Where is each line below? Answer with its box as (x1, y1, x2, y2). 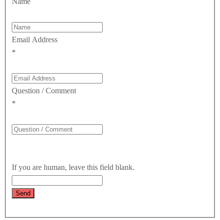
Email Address (12, 35, 57, 44)
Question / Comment (12, 86, 76, 95)
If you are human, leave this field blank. (12, 163, 137, 171)
